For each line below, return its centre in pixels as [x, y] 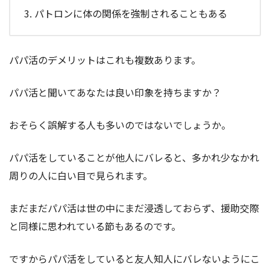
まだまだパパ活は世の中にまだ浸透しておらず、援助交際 [134, 208]
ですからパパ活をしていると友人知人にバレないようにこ [134, 259]
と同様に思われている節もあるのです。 [95, 226]
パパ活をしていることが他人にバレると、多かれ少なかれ [134, 158]
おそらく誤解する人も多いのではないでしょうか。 [120, 125]
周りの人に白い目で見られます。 [81, 176]
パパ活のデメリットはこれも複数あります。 [105, 60]
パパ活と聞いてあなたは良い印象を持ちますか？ [115, 93]
